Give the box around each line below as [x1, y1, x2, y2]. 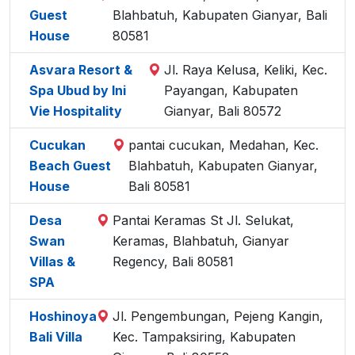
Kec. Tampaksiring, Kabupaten [113, 329, 296, 345]
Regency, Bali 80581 [112, 254, 234, 269]
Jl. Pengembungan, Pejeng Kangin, [113, 308, 323, 324]
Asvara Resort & [29, 62, 132, 78]
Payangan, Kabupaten [163, 82, 298, 98]
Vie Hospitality [29, 103, 122, 119]
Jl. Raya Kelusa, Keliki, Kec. [163, 62, 327, 78]
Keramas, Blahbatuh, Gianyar [112, 233, 289, 249]
